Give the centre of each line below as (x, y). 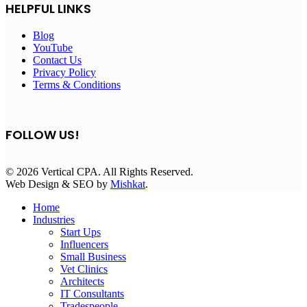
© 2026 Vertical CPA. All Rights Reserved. (99, 171)
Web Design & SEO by (58, 184)
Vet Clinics (84, 269)
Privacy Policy (64, 72)
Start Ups (81, 232)
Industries (54, 219)
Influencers (84, 244)
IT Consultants (92, 293)
